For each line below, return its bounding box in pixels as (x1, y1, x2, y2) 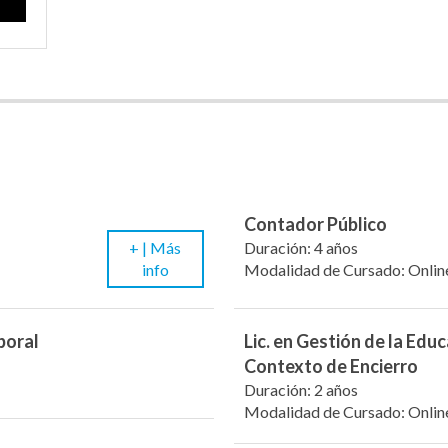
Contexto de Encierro (244, 354, 418, 377)
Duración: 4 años (244, 238, 358, 257)
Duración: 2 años (244, 379, 358, 399)
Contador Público (244, 213, 387, 235)
